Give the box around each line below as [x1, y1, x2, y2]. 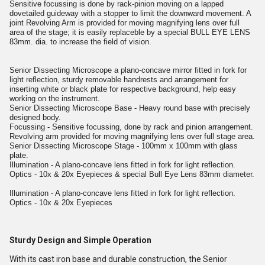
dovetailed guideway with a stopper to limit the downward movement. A [9, 9, 251, 18]
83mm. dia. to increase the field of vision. [9, 37, 151, 46]
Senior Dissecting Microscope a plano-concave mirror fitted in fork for [9, 66, 247, 75]
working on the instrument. [9, 94, 100, 103]
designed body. [9, 113, 61, 122]
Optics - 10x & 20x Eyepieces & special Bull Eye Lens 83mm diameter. [9, 170, 254, 179]
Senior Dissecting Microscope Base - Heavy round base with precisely [9, 104, 250, 112]
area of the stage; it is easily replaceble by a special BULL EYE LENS [9, 28, 250, 37]
